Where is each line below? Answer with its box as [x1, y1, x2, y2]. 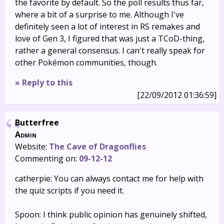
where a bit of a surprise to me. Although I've [15, 9, 184, 20]
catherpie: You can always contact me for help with [15, 173, 203, 184]
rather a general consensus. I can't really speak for [15, 45, 205, 56]
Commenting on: [15, 153, 79, 164]
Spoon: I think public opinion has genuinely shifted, [15, 209, 207, 220]
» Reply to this [15, 77, 72, 88]
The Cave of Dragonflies [49, 141, 146, 152]
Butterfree [15, 117, 59, 128]
